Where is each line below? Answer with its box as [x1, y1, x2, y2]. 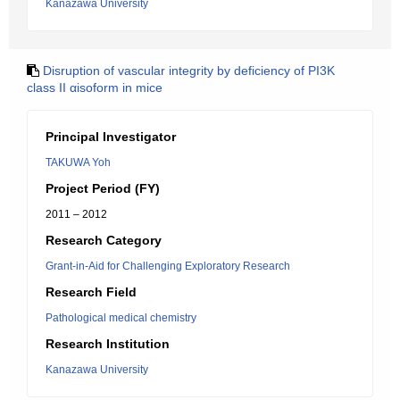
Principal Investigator [46, 129, 176, 144]
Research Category [46, 233, 162, 247]
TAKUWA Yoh [46, 156, 111, 169]
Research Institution [46, 337, 170, 351]
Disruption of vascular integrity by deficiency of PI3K [43, 63, 335, 78]
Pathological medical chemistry [46, 312, 196, 324]
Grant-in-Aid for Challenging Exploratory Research [46, 260, 290, 272]
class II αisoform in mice [27, 80, 162, 95]
